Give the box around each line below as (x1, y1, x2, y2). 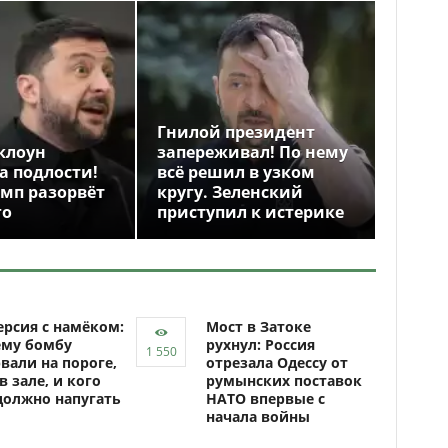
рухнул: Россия (206, 335, 315, 354)
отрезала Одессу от (206, 353, 348, 372)
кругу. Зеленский (157, 181, 303, 203)
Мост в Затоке (206, 317, 311, 336)
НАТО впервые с (206, 389, 325, 408)
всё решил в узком (157, 161, 315, 183)
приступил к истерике (157, 201, 344, 223)
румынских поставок (206, 371, 362, 390)
